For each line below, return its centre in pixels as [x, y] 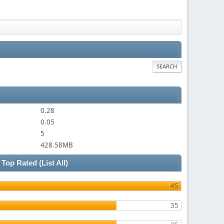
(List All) [53, 163]
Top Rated [20, 163]
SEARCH [167, 66]
